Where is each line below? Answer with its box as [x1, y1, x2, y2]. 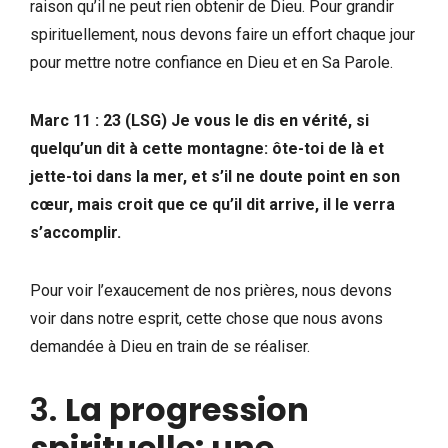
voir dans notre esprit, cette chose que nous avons [30, 308, 383, 328]
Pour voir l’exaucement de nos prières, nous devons [30, 280, 392, 300]
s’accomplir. [30, 222, 121, 242]
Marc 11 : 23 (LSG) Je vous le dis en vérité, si [30, 110, 369, 130]
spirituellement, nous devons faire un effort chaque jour [30, 24, 415, 44]
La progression [65, 386, 309, 432]
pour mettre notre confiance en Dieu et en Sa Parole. [30, 52, 393, 72]
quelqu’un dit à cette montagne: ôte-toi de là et [30, 138, 384, 158]
